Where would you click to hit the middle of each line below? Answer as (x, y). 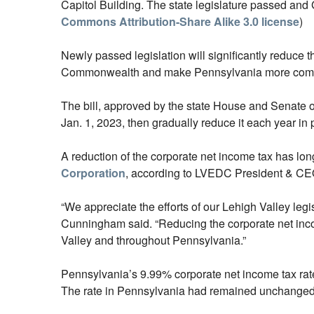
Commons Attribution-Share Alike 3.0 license (180, 22)
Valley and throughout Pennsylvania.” (153, 240)
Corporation (93, 173)
